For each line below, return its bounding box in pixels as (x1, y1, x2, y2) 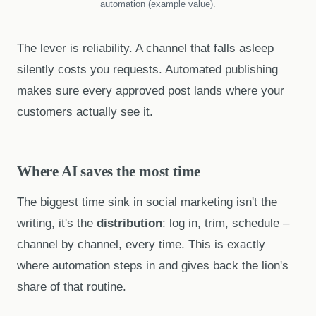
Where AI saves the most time (17, 162, 201, 179)
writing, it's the (17, 217, 97, 231)
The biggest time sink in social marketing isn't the (17, 195, 277, 209)
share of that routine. (17, 280, 126, 294)
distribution (97, 217, 162, 231)
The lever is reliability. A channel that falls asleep (17, 41, 274, 55)
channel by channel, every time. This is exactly (17, 238, 265, 252)
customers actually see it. (17, 104, 153, 119)
